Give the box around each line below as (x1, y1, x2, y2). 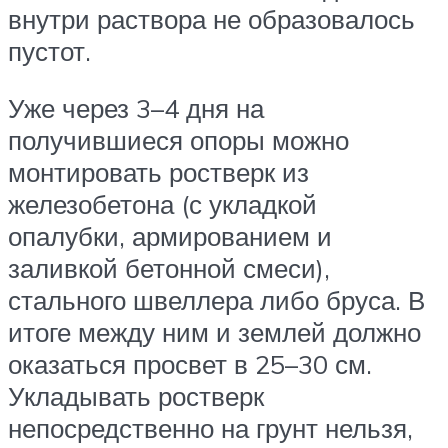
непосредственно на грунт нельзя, (8, 412, 413, 445)
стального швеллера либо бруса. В (8, 284, 425, 317)
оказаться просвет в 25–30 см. (8, 348, 372, 381)
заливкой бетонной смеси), (8, 252, 330, 285)
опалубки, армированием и (8, 220, 332, 253)
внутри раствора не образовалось (8, 2, 415, 35)
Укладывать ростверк (8, 380, 264, 413)
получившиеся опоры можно (8, 124, 349, 157)
